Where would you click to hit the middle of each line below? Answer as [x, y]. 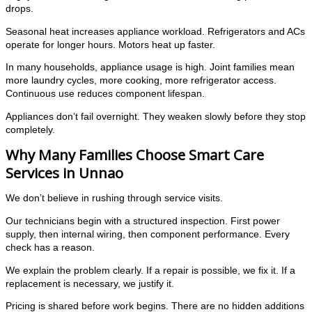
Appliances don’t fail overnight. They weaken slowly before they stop [156, 117]
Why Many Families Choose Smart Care [135, 154]
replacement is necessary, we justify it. [90, 283]
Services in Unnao [64, 172]
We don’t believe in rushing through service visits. [114, 198]
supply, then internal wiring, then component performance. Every [148, 235]
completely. [30, 130]
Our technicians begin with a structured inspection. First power [143, 221]
